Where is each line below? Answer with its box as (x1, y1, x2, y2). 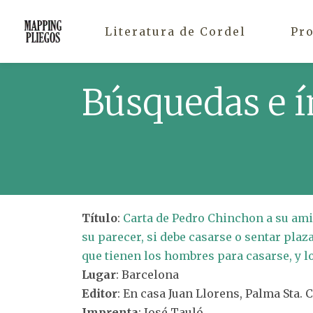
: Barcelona (116, 268, 179, 282)
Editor (82, 286, 117, 300)
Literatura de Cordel (105, 24, 246, 38)
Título (82, 211, 117, 225)
